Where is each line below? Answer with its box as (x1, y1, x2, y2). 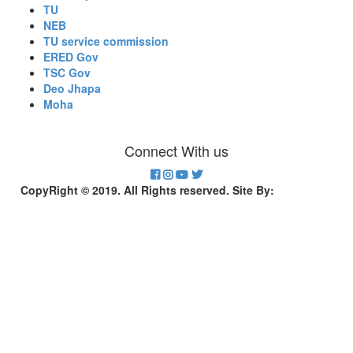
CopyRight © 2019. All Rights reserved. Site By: (20, 182, 277, 198)
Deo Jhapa (43, 80, 101, 96)
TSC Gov (43, 65, 91, 80)
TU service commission (43, 33, 169, 49)
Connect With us (124, 140, 229, 161)
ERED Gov (43, 49, 98, 65)
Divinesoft (277, 182, 333, 198)
